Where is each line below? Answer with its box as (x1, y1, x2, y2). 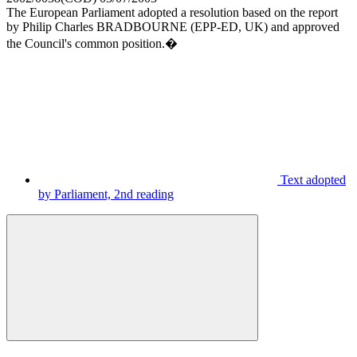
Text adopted (280, 172, 346, 186)
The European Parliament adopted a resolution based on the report (6, 5, 338, 19)
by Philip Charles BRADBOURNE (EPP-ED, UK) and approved (6, 19, 339, 33)
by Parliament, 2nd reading (38, 186, 174, 201)
